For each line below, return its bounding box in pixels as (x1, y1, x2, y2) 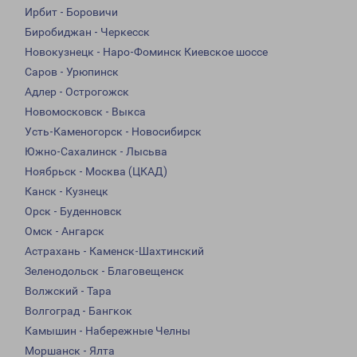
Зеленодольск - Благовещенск (25, 265, 184, 278)
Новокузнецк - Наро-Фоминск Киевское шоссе (25, 45, 268, 59)
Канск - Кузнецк (25, 185, 108, 198)
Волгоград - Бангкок (25, 304, 132, 318)
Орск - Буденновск (25, 205, 122, 218)
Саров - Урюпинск (25, 65, 119, 79)
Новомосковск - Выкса (25, 105, 146, 119)
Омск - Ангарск (25, 225, 104, 238)
